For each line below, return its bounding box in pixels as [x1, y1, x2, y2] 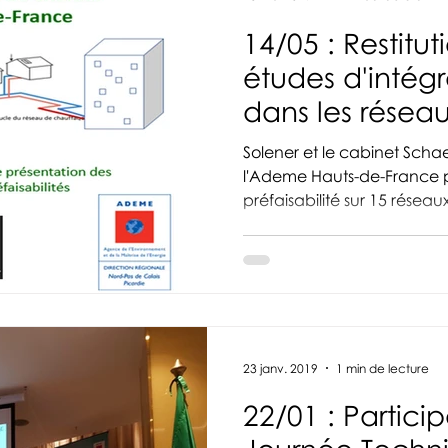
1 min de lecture [336, 360, 429, 376]
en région [243, 127, 372, 162]
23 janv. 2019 [243, 360, 318, 376]
